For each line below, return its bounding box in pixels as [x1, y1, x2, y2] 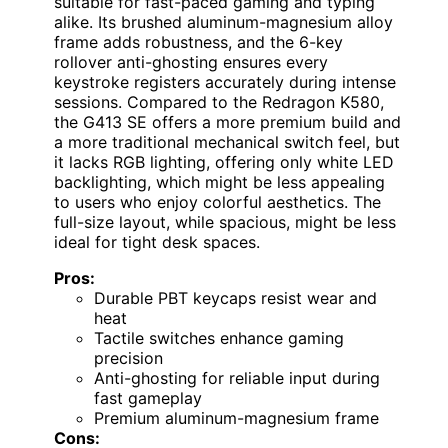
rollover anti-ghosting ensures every [54, 51, 328, 72]
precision [94, 347, 163, 368]
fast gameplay [94, 387, 202, 408]
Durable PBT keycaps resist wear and [94, 287, 377, 308]
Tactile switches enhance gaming [94, 327, 344, 348]
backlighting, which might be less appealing [54, 171, 385, 192]
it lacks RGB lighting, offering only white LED [54, 151, 394, 172]
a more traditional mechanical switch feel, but [54, 131, 400, 152]
